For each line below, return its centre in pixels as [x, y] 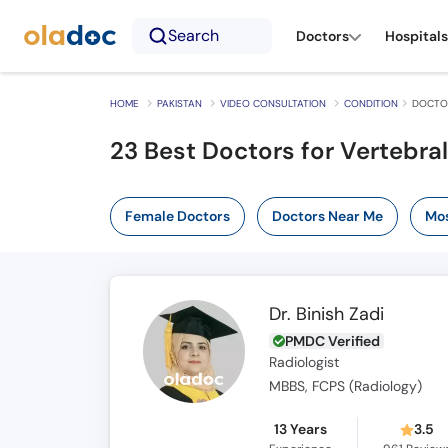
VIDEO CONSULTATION [272, 103]
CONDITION [370, 103]
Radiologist [304, 362]
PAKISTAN [179, 103]
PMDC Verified [333, 341]
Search [193, 35]
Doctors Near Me [327, 216]
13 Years [301, 429]
